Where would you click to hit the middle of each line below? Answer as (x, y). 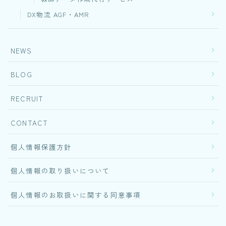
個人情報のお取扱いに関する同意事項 (76, 195)
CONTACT (30, 122)
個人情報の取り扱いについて (61, 171)
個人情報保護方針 (41, 147)
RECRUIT (27, 99)
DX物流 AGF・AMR (59, 14)
